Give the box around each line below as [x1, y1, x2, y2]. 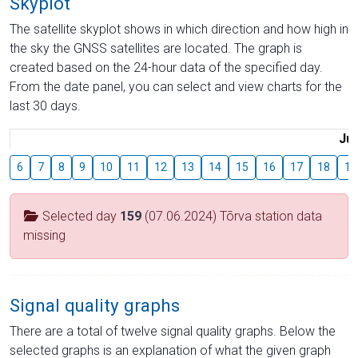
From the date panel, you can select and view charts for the [10, 79, 342, 94]
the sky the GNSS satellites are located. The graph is [10, 41, 302, 56]
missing [23, 228, 66, 243]
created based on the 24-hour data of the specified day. [10, 60, 323, 75]
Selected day [39, 209, 120, 224]
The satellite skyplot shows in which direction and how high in [10, 22, 348, 37]
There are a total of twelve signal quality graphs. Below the [10, 324, 336, 339]
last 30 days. [10, 98, 81, 113]
